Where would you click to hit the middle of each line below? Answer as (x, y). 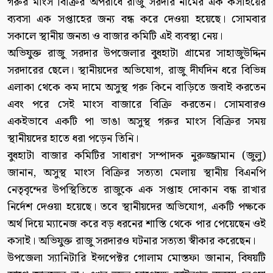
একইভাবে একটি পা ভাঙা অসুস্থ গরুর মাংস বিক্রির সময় (136, 122)
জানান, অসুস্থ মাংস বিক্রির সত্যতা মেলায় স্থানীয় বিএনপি (136, 173)
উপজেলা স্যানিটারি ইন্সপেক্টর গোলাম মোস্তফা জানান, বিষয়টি (136, 258)
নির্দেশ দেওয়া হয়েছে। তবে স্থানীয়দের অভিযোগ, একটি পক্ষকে (136, 207)
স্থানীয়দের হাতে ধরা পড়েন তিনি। (73, 139)
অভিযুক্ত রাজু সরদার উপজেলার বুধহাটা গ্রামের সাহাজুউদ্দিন (136, 54)
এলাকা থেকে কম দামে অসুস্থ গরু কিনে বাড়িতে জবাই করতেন (136, 88)
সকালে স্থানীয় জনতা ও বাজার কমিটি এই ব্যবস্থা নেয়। (115, 37)
